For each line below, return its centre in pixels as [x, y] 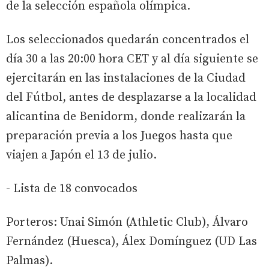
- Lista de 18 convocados [72, 189]
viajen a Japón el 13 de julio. [81, 156]
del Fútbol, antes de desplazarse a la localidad [131, 98]
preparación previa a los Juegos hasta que [119, 136]
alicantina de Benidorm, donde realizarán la [126, 117]
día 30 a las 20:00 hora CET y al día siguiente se [132, 59]
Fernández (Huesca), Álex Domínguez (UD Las [131, 242]
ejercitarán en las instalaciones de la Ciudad [126, 79]
